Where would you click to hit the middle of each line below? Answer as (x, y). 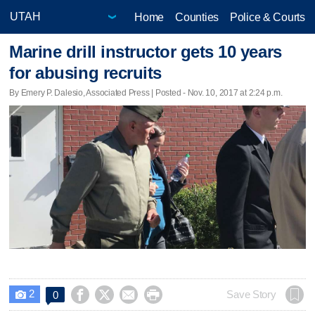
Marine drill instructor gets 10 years (146, 52)
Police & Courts (267, 17)
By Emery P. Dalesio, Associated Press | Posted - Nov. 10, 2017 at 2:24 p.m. (146, 92)
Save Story (251, 294)
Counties (197, 17)
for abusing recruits (85, 73)
